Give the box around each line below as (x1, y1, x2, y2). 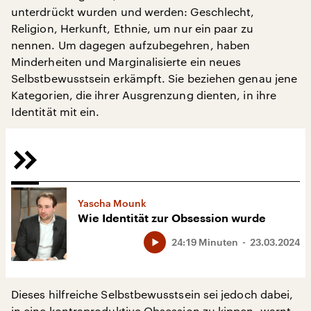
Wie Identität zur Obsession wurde (78, 212, 266, 224)
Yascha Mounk (78, 196, 146, 209)
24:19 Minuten (171, 235, 238, 248)
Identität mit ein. (11, 104, 100, 118)
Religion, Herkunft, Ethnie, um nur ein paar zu (11, 21, 253, 35)
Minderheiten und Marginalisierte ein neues (11, 54, 242, 68)
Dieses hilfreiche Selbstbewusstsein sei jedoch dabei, (11, 287, 294, 301)
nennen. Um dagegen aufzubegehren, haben (11, 37, 251, 51)
